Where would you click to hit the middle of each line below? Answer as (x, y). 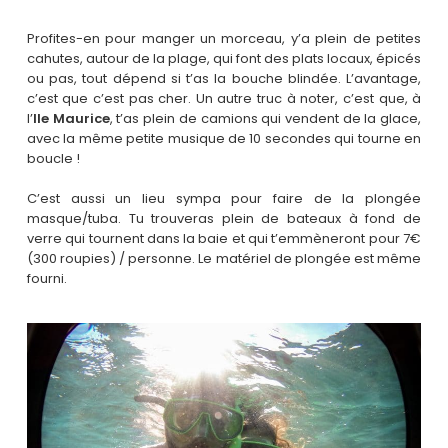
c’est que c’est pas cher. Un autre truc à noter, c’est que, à (224, 99)
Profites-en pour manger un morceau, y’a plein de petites (224, 39)
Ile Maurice (71, 119)
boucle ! (53, 159)
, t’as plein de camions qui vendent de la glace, (265, 119)
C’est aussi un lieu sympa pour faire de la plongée (224, 198)
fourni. (46, 278)
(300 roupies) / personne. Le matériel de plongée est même (224, 258)
